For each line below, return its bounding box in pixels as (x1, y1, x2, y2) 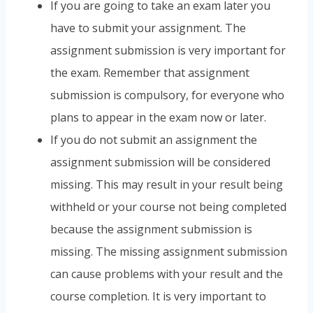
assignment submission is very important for (50, 43, 286, 59)
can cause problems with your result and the (50, 266, 283, 282)
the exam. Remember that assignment (50, 65, 249, 81)
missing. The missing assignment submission (50, 244, 287, 260)
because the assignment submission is (50, 221, 252, 238)
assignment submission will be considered (50, 154, 270, 170)
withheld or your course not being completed (50, 199, 286, 215)
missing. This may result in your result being (50, 177, 283, 193)
